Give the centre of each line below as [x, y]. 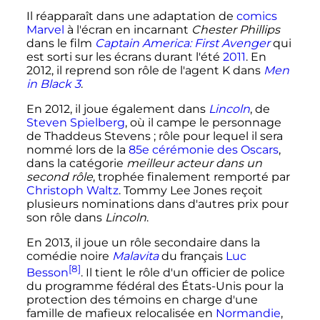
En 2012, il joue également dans [117, 109]
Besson [47, 272]
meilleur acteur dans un [194, 163]
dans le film [60, 43]
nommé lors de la [77, 149]
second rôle [59, 176]
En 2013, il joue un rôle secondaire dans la [143, 242]
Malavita [135, 256]
